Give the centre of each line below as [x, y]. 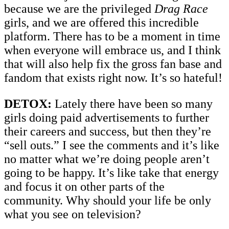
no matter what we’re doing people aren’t [107, 159]
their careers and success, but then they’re [108, 131]
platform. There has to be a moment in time [112, 36]
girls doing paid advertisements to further [107, 117]
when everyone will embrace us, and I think [112, 50]
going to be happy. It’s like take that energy [111, 173]
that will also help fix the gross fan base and [113, 64]
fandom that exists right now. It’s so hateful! [113, 77]
